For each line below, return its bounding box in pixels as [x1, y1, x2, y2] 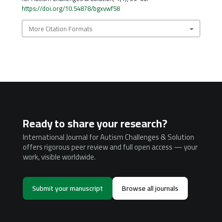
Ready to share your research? [23, 113, 167, 134]
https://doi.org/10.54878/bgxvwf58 [21, 2, 120, 15]
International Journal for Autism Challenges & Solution [23, 130, 194, 145]
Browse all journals [122, 182, 178, 195]
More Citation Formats [28, 22, 92, 35]
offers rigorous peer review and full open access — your [23, 140, 198, 155]
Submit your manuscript [32, 182, 103, 195]
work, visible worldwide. [23, 150, 96, 165]
